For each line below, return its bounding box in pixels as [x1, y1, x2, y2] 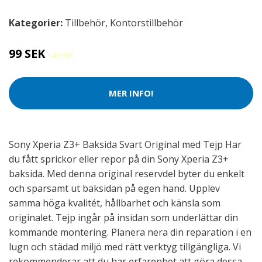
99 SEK [9, 45, 48, 61]
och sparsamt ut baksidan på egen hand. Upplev [9, 181, 220, 195]
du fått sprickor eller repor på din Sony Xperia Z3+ [9, 152, 229, 166]
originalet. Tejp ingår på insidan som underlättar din [9, 211, 238, 224]
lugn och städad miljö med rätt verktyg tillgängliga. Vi [9, 240, 241, 253]
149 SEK [48, 50, 73, 60]
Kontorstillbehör [110, 16, 183, 29]
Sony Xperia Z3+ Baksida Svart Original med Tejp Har [9, 137, 242, 151]
